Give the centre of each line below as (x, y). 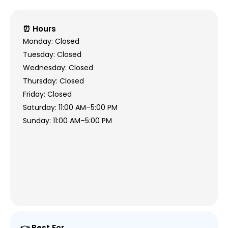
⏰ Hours (39, 29)
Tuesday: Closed (52, 55)
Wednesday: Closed (58, 68)
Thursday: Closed (53, 81)
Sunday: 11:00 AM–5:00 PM (67, 121)
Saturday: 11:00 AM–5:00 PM (70, 108)
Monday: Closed (51, 41)
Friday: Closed (47, 94)
